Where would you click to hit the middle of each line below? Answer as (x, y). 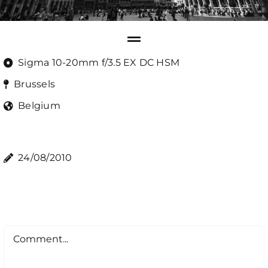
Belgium (39, 105)
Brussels (35, 84)
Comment (28, 233)
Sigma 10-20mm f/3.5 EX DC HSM (99, 62)
